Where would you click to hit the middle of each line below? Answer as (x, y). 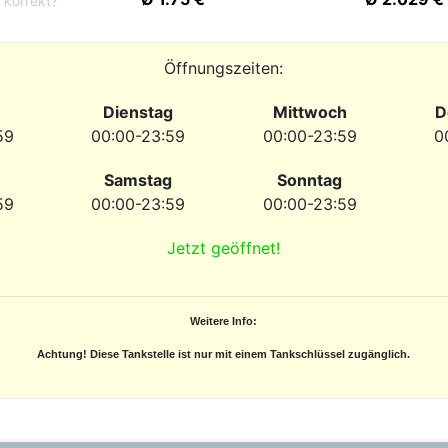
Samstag (138, 180)
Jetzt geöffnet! (224, 248)
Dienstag (138, 112)
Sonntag (310, 180)
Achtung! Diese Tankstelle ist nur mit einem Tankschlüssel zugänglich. (224, 354)
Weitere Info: (224, 321)
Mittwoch (309, 112)
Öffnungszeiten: (224, 68)
